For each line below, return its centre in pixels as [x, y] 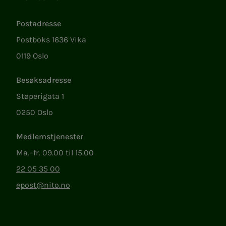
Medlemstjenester [50, 137]
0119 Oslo [32, 56]
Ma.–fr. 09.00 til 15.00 [55, 153]
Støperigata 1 [40, 96]
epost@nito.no [43, 185]
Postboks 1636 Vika [51, 40]
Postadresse [39, 24]
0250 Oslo [35, 112]
